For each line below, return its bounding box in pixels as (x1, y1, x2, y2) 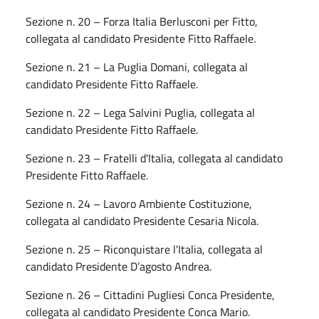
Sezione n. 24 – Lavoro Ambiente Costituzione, (26, 194, 252, 212)
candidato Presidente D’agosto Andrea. (26, 257, 211, 275)
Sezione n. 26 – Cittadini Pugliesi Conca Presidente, (26, 286, 275, 303)
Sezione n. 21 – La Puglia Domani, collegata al (26, 58, 248, 75)
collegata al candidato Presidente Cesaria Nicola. (26, 211, 258, 229)
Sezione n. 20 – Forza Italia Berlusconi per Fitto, (26, 12, 258, 30)
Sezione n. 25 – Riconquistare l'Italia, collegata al (26, 240, 263, 258)
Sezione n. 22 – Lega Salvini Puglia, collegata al (26, 103, 255, 121)
